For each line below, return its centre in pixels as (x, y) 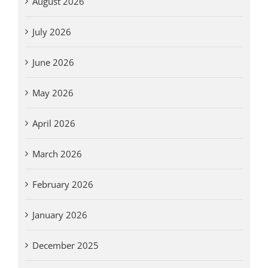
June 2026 (53, 63)
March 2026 (57, 154)
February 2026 (63, 185)
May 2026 (53, 93)
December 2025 (65, 246)
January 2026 (60, 215)
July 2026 (51, 32)
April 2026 (54, 124)
